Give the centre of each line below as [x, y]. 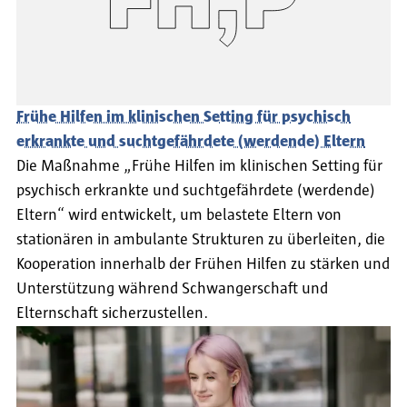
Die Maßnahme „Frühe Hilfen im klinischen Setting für [199, 166]
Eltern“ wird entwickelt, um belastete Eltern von [179, 215]
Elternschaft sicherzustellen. [112, 313]
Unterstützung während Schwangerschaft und [172, 288]
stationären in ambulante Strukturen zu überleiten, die [201, 239]
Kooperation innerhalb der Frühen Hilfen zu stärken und [203, 264]
